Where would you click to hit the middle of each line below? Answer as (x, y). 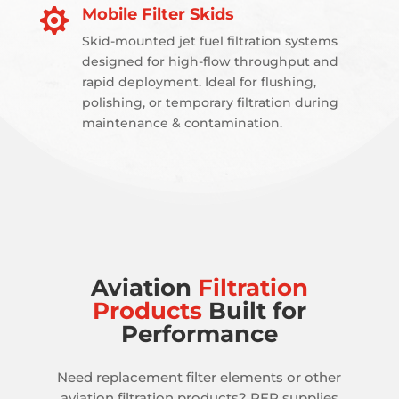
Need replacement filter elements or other (199, 377)
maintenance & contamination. (182, 122)
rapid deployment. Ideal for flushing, (199, 81)
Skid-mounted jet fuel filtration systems (209, 41)
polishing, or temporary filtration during (210, 102)
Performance (199, 334)
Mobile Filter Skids (158, 14)
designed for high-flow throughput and (210, 61)
